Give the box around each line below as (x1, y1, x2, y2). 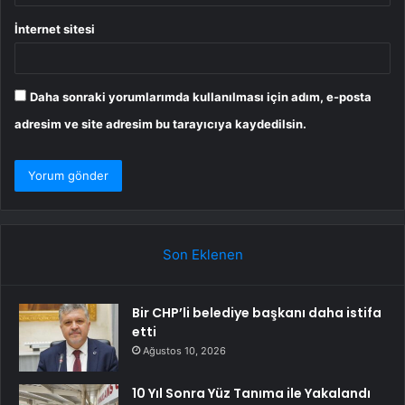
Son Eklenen (162, 246, 243, 264)
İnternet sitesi (14, 22, 95, 37)
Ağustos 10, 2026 (143, 344, 226, 358)
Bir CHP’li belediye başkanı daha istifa (132, 304, 381, 323)
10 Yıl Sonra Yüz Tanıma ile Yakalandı (132, 384, 371, 403)
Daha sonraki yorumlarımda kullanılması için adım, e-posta (30, 89, 372, 105)
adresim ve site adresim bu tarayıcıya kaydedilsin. (14, 117, 306, 132)
